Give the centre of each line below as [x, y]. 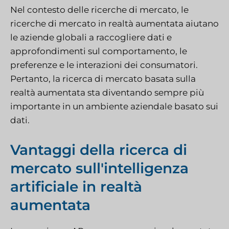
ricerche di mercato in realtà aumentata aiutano [114, 24]
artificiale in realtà [76, 186]
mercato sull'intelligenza [99, 168]
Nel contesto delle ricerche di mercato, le [99, 10]
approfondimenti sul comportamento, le [99, 51]
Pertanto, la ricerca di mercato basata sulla [103, 79]
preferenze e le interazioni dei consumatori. [104, 65]
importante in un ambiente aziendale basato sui [114, 107]
